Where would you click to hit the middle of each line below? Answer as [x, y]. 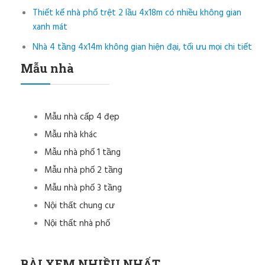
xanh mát [50, 28]
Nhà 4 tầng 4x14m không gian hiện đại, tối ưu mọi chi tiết [142, 48]
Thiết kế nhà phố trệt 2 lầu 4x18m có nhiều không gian [137, 13]
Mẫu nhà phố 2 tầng [83, 171]
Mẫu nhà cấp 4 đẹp [82, 117]
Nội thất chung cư [80, 206]
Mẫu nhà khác [71, 135]
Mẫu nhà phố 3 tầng [83, 188]
